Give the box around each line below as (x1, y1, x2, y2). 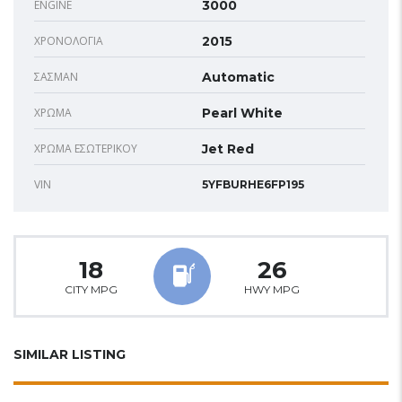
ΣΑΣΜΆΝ (34, 68, 78, 84)
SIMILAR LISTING (13, 345, 126, 363)
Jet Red (202, 140, 254, 157)
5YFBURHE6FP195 (202, 177, 304, 191)
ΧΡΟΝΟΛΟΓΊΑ (34, 32, 103, 48)
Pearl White (202, 104, 283, 121)
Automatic (202, 68, 275, 85)
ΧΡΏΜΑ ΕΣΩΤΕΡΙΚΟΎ (34, 140, 137, 156)
